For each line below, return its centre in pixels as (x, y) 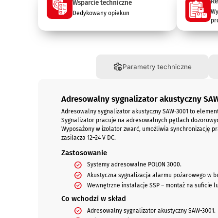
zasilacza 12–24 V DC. (88, 137)
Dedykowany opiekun (101, 13)
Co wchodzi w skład (93, 199)
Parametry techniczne (157, 67)
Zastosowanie (84, 153)
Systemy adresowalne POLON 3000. (134, 165)
